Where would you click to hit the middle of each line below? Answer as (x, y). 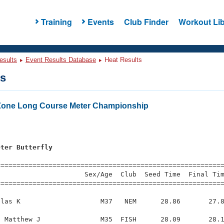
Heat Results (122, 60)
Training (56, 21)
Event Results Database (61, 60)
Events (100, 21)
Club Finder (146, 21)
